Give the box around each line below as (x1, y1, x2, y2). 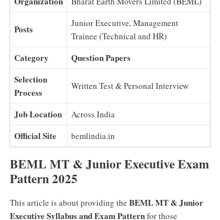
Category (14, 52, 49, 64)
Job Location (14, 108, 62, 120)
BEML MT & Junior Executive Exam (10, 155, 209, 173)
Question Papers (71, 52, 131, 64)
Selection (14, 73, 47, 85)
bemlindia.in (71, 130, 115, 141)
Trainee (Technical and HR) (71, 30, 167, 42)
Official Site (14, 130, 56, 142)
